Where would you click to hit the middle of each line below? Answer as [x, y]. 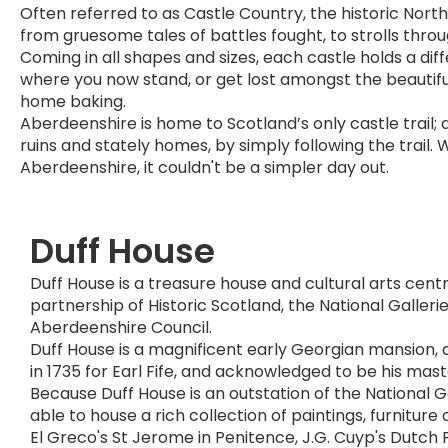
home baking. [73, 101]
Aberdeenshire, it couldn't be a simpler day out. [204, 167]
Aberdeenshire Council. [121, 327]
